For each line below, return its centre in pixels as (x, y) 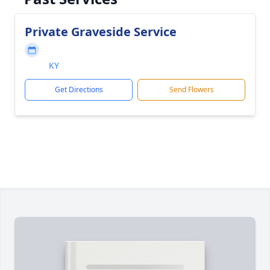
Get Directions (79, 89)
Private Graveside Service (101, 32)
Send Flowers (191, 89)
